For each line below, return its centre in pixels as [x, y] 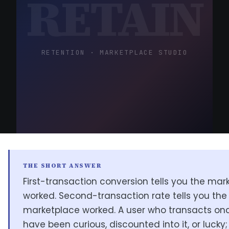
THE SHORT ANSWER [63, 165]
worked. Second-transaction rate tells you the [125, 196]
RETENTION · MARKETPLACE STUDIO [114, 52]
